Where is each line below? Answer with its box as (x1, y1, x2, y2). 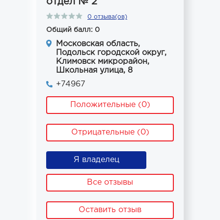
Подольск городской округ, (56, 49, 166, 56)
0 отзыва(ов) (87, 14, 127, 20)
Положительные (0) (70, 101, 150, 109)
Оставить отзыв (79, 206, 141, 214)
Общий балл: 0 (46, 27, 100, 33)
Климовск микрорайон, (56, 58, 149, 65)
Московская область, (56, 40, 140, 48)
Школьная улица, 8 (56, 67, 133, 74)
